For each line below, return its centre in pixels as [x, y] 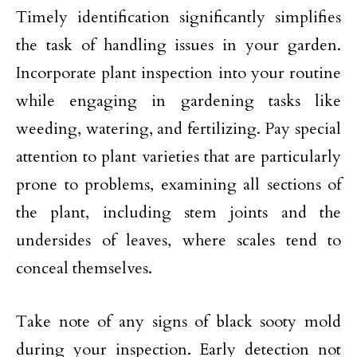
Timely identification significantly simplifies [178, 18]
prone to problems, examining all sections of [178, 185]
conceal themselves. [84, 269]
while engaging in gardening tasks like [178, 101]
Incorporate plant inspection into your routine [178, 73]
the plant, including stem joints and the [178, 213]
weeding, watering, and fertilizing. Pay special [178, 129]
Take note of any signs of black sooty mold [178, 322]
